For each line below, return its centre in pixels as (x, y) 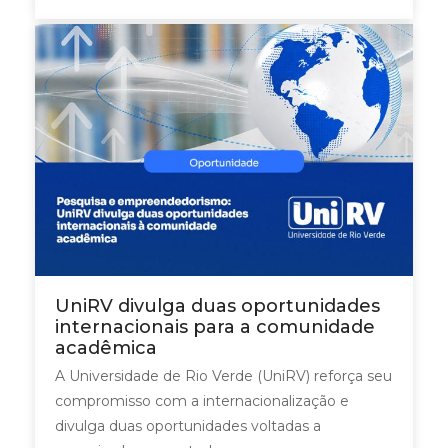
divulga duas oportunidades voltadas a (188, 425)
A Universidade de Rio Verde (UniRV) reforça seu (223, 375)
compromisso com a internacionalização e (202, 400)
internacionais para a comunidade (215, 326)
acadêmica (106, 347)
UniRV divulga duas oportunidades (217, 305)
